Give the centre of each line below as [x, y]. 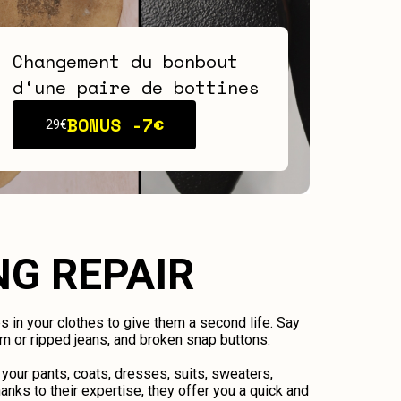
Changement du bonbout [125, 61]
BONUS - [104, 124]
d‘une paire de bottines [136, 87]
